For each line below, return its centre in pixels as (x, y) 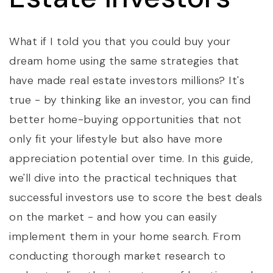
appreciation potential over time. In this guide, (131, 158)
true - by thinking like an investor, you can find (130, 100)
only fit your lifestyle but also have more (116, 139)
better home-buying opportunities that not (126, 119)
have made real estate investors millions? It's (127, 80)
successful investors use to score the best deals (136, 197)
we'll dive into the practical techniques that (123, 178)
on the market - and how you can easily (113, 217)
